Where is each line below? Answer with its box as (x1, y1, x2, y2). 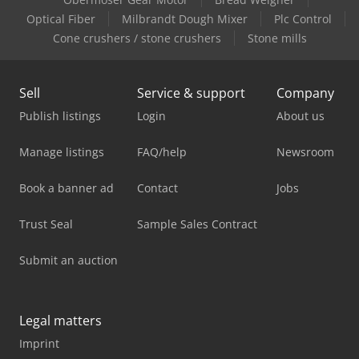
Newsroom (276, 143, 334, 159)
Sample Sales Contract (137, 216, 257, 232)
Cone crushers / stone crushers (52, 30, 221, 46)
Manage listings (19, 143, 104, 159)
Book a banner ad (19, 179, 114, 196)
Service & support (137, 83, 245, 102)
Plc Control (274, 10, 332, 26)
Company (276, 83, 334, 102)
